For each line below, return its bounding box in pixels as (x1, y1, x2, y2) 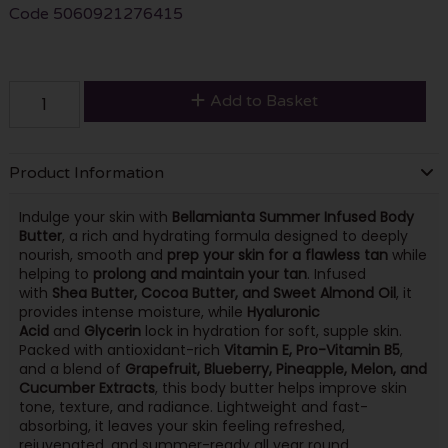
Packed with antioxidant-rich (18, 340, 224, 360)
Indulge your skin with (18, 207, 172, 227)
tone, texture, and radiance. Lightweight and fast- (18, 397, 368, 417)
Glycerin (83, 321, 141, 341)
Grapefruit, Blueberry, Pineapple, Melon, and (124, 359, 427, 379)
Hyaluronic (246, 302, 320, 322)
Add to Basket (210, 90, 319, 111)
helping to (18, 264, 93, 284)
